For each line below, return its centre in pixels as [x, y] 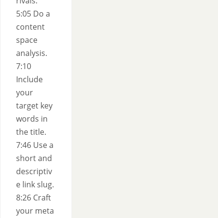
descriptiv [34, 171]
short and [34, 158]
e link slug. [35, 184]
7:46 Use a [35, 145]
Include [29, 79]
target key [34, 106]
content [30, 27]
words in [32, 119]
